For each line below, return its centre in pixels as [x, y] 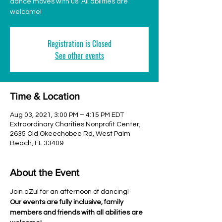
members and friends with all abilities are [77, 213]
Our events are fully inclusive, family [67, 202]
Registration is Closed [79, 44]
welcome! [26, 12]
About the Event [45, 172]
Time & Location [45, 96]
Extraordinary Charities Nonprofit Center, [75, 124]
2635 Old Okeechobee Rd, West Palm [70, 134]
